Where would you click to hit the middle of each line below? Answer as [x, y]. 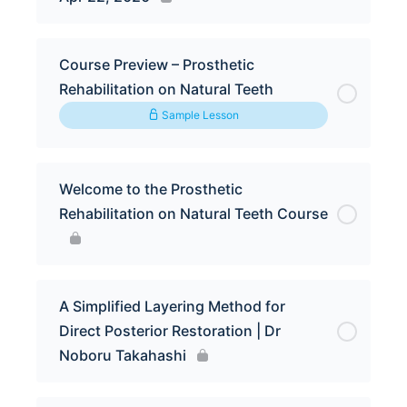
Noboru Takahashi [123, 355]
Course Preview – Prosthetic [157, 65]
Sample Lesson [199, 115]
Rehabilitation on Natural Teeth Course [194, 213]
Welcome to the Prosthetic [151, 189]
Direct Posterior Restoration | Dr [170, 331]
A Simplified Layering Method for [172, 306]
